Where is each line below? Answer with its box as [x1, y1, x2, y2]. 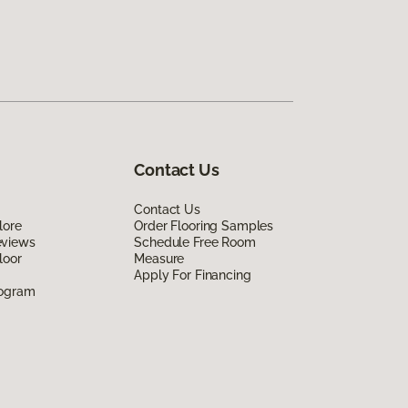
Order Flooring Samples [134, 218, 274, 233]
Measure [134, 250, 185, 266]
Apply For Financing [134, 267, 251, 282]
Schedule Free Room [134, 234, 256, 250]
